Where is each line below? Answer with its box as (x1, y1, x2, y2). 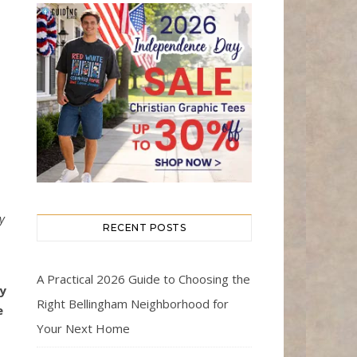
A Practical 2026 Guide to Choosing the (37, 270, 250, 287)
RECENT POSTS (103, 221, 186, 233)
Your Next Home (37, 320, 130, 336)
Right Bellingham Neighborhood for (37, 295, 229, 312)
